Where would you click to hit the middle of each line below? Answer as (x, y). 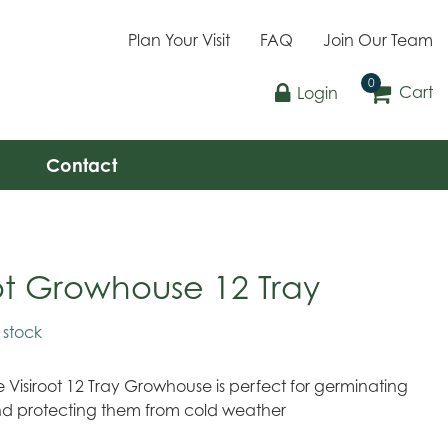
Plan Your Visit (179, 40)
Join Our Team (378, 40)
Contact (81, 165)
